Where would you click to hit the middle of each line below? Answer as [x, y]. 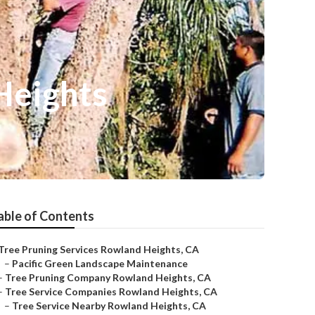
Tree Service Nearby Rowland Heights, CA [109, 306]
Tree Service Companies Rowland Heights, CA [111, 291]
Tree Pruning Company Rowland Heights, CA [108, 277]
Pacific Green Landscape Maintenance [100, 263]
